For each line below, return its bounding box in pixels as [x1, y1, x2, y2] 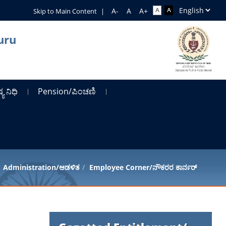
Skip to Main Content [33, 7, 97, 16]
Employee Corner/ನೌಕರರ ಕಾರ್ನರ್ [89, 162, 197, 172]
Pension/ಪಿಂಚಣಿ [38, 85, 96, 97]
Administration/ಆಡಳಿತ [3, 162, 80, 172]
